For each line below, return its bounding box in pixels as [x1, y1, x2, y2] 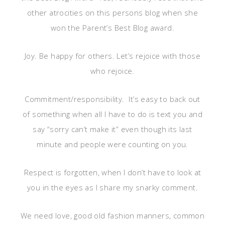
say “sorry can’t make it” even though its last [33, 124, 192, 134]
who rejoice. [90, 65, 135, 76]
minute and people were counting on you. [37, 139, 188, 149]
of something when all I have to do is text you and [23, 108, 202, 119]
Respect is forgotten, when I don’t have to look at [24, 167, 201, 177]
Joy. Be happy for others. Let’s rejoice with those [25, 50, 200, 61]
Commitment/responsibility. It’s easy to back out [25, 93, 200, 104]
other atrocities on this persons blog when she [27, 7, 198, 18]
